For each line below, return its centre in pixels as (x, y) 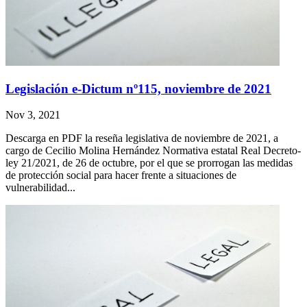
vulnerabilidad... (40, 188)
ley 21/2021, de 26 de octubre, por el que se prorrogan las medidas (149, 163)
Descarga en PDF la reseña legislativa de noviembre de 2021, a (142, 138)
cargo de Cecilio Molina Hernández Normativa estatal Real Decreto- (153, 151)
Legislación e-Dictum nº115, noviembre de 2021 (138, 88)
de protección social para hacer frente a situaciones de (121, 175)
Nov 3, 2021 (33, 115)
